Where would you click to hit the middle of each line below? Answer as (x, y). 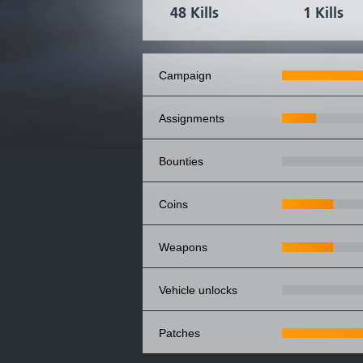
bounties (185, 161)
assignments (195, 118)
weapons (188, 247)
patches (183, 333)
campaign (189, 75)
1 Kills (323, 13)
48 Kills (194, 13)
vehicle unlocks (201, 290)
